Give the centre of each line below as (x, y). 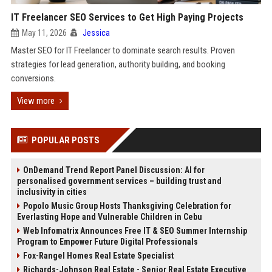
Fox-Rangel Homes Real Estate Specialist (98, 256)
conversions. (33, 78)
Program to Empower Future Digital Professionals (107, 242)
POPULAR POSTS (65, 140)
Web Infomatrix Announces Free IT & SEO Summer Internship (135, 231)
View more (36, 101)
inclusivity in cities (52, 192)
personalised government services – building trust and (119, 181)
